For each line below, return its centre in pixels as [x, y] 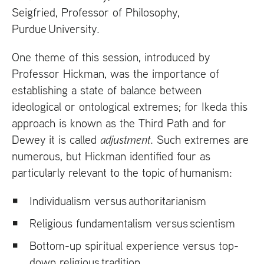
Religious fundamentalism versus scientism [132, 223]
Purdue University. [56, 29]
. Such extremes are [199, 140]
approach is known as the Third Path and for [119, 123]
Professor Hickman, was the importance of [115, 74]
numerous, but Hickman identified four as [111, 156]
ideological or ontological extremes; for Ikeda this [130, 107]
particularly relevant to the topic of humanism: [122, 173]
